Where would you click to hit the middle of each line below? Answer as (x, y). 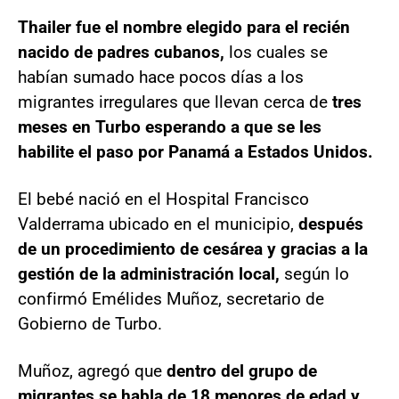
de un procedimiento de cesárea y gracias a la (193, 248)
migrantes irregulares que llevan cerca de (175, 102)
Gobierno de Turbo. (90, 323)
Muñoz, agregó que (92, 370)
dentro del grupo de (242, 370)
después (331, 224)
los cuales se (276, 52)
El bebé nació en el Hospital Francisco (163, 199)
